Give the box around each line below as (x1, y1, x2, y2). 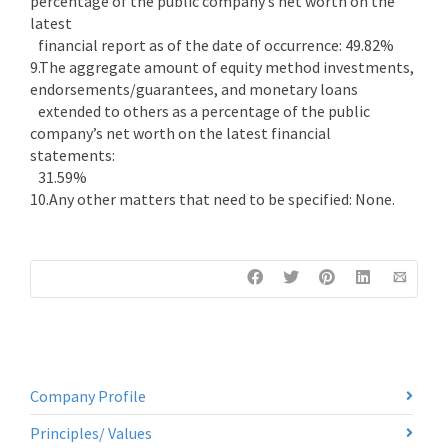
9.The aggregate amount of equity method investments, (30, 57, 414, 77)
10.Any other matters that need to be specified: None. (30, 189, 395, 209)
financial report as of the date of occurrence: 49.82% (30, 35, 394, 55)
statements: (30, 145, 115, 165)
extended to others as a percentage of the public (30, 101, 370, 121)
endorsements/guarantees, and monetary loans (30, 79, 358, 99)
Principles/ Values (30, 423, 152, 443)
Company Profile (30, 386, 146, 406)
